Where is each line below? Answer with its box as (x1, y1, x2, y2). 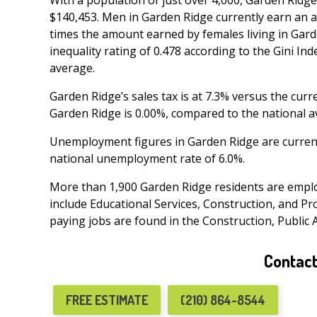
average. (50, 60, 98, 76)
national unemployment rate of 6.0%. (50, 151, 245, 167)
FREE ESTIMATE (66, 292, 148, 309)
